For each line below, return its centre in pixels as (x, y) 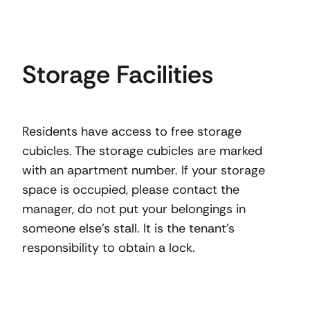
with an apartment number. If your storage (144, 171)
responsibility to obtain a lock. (109, 248)
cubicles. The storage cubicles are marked (142, 151)
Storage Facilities (118, 74)
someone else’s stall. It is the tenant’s (128, 229)
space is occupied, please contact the (131, 190)
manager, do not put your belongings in (134, 209)
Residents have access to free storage (132, 132)
